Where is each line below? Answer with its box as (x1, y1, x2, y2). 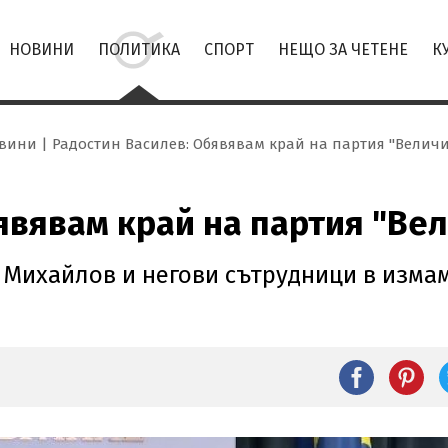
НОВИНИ (9, 40, 74, 59)
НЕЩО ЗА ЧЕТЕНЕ (278, 40, 408, 59)
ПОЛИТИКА (98, 40, 180, 59)
